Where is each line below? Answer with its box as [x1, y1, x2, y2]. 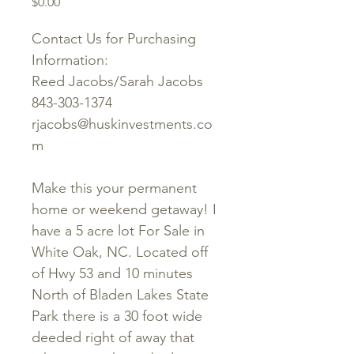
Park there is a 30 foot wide [32, 307, 202, 325]
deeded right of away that [32, 329, 194, 346]
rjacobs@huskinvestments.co [32, 115, 213, 133]
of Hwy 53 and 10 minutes [32, 265, 193, 282]
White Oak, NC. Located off [32, 243, 208, 261]
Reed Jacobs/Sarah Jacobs [32, 73, 203, 90]
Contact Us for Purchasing [32, 30, 196, 47]
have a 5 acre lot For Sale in [32, 222, 205, 239]
